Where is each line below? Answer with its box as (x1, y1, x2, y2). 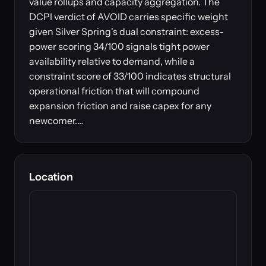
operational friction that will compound (29, 85, 199, 97)
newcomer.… (29, 115, 83, 126)
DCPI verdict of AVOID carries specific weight (29, 11, 228, 23)
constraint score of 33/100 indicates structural (29, 70, 231, 82)
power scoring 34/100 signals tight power (29, 40, 210, 52)
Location (29, 170, 73, 183)
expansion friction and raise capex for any (29, 100, 211, 112)
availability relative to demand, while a (29, 55, 195, 67)
